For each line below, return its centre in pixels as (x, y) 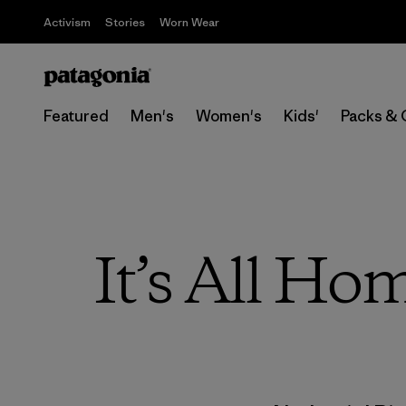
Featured (76, 116)
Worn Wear (189, 22)
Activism (67, 22)
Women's (229, 116)
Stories (125, 22)
